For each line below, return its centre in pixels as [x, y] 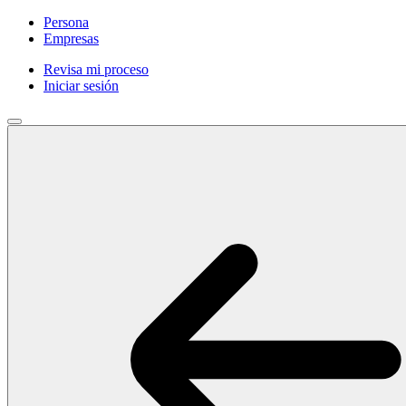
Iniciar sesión [81, 86]
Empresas [71, 39]
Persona [66, 22]
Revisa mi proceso [96, 69]
